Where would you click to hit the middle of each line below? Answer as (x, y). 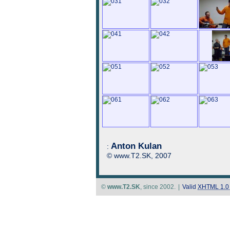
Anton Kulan (136, 146)
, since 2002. (158, 187)
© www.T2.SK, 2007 (139, 156)
